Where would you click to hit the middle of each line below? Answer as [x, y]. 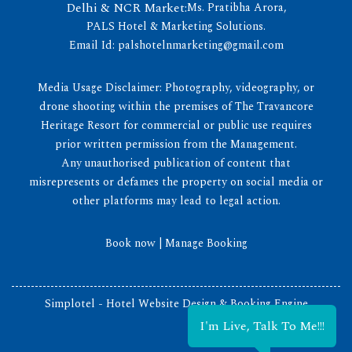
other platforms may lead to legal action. [176, 200]
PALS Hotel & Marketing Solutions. [176, 26]
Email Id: [93, 45]
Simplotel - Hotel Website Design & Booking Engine [176, 303]
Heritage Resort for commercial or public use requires [176, 125]
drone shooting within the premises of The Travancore [176, 106]
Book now [130, 243]
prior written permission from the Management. [176, 144]
